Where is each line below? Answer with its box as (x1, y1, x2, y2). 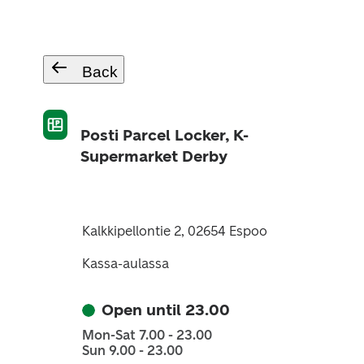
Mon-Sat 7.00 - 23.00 (81, 327, 212, 343)
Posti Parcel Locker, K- (80, 126, 249, 145)
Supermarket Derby (80, 147, 227, 166)
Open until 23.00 (101, 301, 230, 319)
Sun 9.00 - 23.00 (81, 343, 183, 358)
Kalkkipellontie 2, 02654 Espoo (81, 223, 267, 239)
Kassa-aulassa (81, 256, 169, 271)
